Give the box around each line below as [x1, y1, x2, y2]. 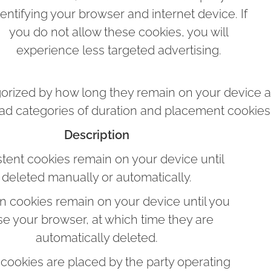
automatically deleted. [35, 230, 158, 245]
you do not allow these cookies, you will [8, 25, 229, 39]
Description [64, 128, 129, 142]
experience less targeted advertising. [16, 43, 221, 57]
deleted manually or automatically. [1, 170, 192, 184]
